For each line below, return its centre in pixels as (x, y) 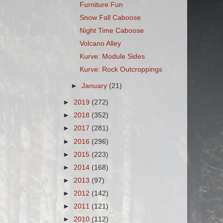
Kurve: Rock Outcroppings (121, 70)
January (96, 86)
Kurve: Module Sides (112, 57)
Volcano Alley (100, 44)
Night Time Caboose (111, 31)
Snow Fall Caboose (110, 17)
